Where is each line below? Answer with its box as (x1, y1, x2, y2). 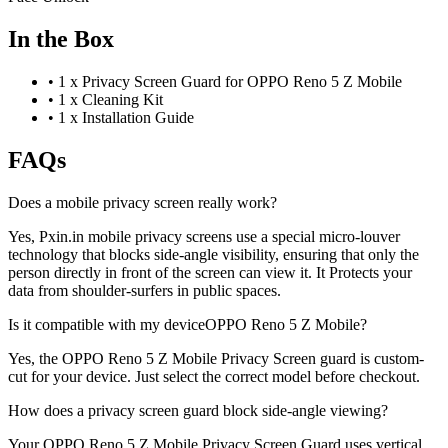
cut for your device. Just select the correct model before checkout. (8, 367, 420, 385)
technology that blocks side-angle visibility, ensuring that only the (8, 245, 419, 263)
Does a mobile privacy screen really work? (8, 193, 277, 211)
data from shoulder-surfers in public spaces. (8, 281, 281, 299)
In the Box (8, 26, 114, 53)
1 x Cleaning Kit (58, 91, 163, 108)
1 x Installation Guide (58, 109, 194, 126)
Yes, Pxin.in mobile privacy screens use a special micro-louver (8, 227, 400, 245)
